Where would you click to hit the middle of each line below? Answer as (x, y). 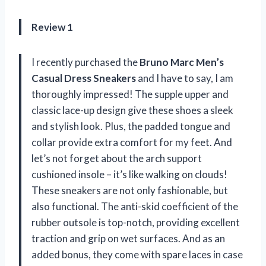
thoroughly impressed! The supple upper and (130, 94)
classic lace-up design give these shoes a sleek (132, 110)
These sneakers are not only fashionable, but (130, 191)
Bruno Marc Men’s (182, 62)
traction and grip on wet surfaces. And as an (128, 239)
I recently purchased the (85, 62)
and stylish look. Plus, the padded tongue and (131, 126)
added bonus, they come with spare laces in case (137, 255)
